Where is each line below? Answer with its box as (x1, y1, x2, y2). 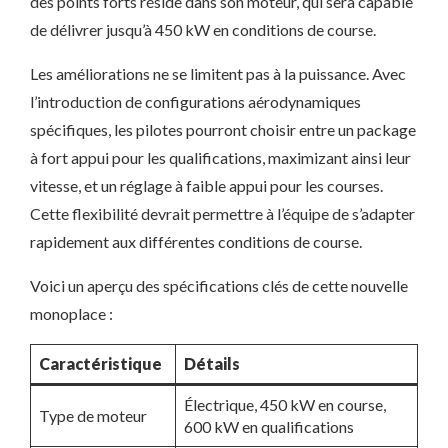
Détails (184, 354, 240, 373)
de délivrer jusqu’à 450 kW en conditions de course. (30, 20, 376, 39)
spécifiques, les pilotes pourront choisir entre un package (30, 120, 416, 139)
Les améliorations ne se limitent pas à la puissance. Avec (30, 64, 406, 83)
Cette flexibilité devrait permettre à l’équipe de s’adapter (30, 204, 415, 223)
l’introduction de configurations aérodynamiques (30, 92, 361, 111)
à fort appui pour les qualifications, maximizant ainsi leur (30, 148, 411, 167)
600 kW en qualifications (184, 417, 354, 436)
